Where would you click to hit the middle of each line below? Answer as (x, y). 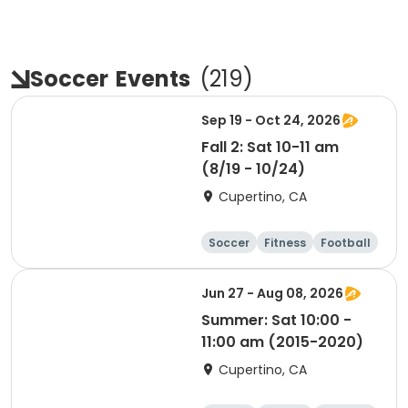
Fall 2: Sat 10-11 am (270, 147)
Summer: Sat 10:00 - (276, 320)
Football (346, 243)
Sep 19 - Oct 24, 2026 (271, 120)
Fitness (285, 243)
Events (153, 79)
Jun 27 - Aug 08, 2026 (272, 293)
